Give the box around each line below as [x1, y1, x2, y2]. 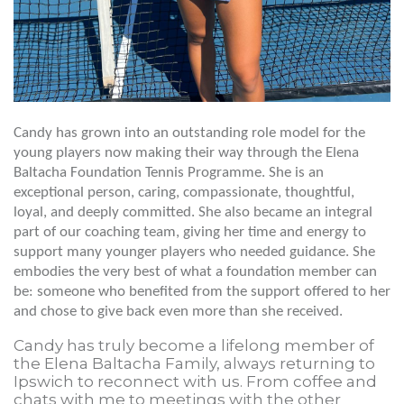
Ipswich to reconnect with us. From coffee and [14, 372, 377, 390]
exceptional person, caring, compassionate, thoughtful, [14, 184, 354, 200]
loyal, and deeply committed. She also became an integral [14, 204, 372, 220]
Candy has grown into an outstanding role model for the [14, 124, 365, 141]
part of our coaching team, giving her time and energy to [14, 224, 366, 240]
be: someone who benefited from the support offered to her [14, 283, 390, 299]
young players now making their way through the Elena [14, 144, 359, 161]
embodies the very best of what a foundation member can [14, 263, 377, 280]
